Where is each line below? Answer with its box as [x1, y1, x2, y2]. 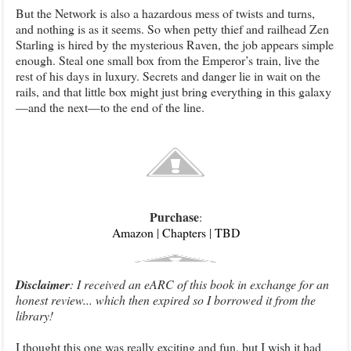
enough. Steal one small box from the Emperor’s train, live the [16, 52, 320, 68]
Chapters [161, 224, 206, 241]
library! [16, 307, 53, 324]
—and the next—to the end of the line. [16, 99, 204, 115]
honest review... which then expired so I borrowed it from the [16, 291, 316, 308]
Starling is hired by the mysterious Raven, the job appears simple [16, 36, 334, 52]
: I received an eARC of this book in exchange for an [70, 276, 329, 292]
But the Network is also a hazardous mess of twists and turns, [16, 5, 315, 21]
